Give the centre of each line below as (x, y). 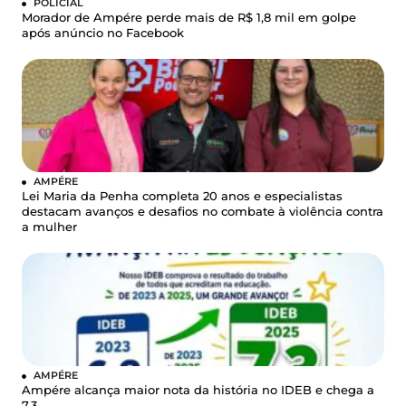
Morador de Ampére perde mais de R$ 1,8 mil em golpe (189, 18)
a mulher (49, 227)
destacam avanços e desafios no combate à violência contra (203, 212)
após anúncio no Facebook (103, 34)
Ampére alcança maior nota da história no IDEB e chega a (198, 391)
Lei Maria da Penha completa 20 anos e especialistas (182, 197)
